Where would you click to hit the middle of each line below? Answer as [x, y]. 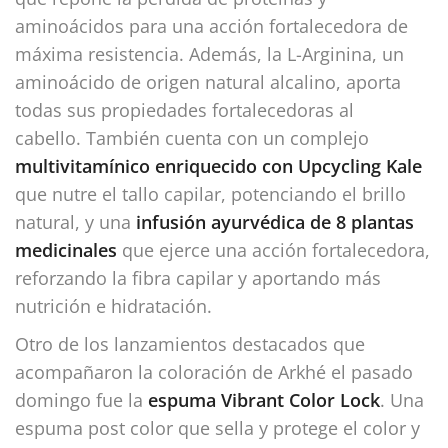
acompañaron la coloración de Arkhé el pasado [214, 371]
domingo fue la [81, 399]
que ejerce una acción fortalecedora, [273, 249]
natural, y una [75, 221]
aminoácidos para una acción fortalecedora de [211, 25]
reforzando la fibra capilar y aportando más [198, 277]
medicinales [66, 249]
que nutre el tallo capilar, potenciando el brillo [210, 193]
